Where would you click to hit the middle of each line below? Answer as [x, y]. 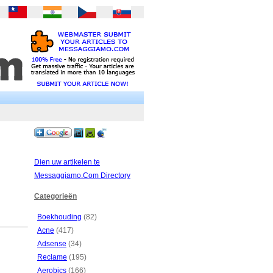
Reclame [52, 257]
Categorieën [55, 196]
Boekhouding [59, 217]
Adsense [52, 244]
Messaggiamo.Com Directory [82, 175]
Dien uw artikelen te [67, 162]
